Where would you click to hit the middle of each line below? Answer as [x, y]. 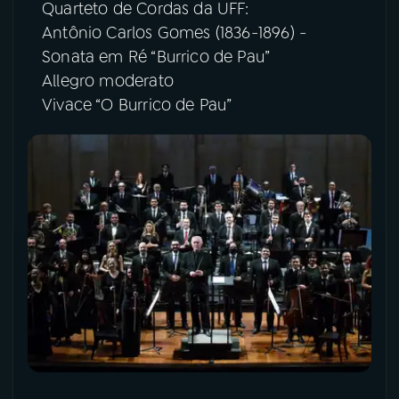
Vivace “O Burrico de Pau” [139, 106]
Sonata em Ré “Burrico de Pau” [156, 57]
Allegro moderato [110, 81]
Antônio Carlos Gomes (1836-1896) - [175, 33]
